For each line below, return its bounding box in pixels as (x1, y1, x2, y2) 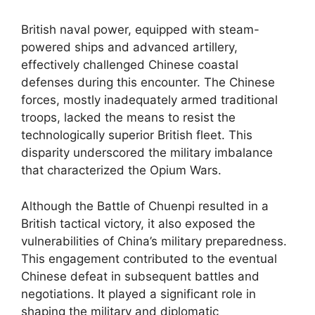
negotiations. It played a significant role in (21, 286, 256, 301)
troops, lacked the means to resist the (21, 110, 236, 124)
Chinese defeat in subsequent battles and (21, 269, 259, 283)
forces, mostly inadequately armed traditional (21, 93, 278, 107)
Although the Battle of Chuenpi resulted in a (21, 198, 269, 213)
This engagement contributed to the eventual (21, 251, 277, 266)
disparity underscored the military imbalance (21, 146, 273, 160)
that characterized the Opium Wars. (21, 163, 221, 177)
